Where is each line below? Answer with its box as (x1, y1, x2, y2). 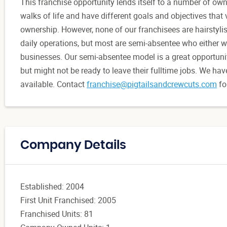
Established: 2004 (20, 180, 84, 192)
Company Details (20, 139, 126, 152)
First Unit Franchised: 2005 (20, 194, 116, 206)
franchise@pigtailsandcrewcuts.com (87, 78, 217, 90)
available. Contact (20, 78, 87, 90)
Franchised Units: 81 (20, 208, 93, 219)
